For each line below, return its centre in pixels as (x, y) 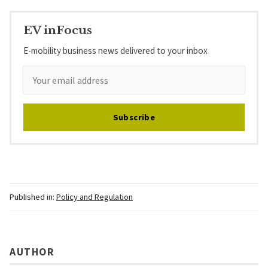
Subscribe (134, 118)
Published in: (32, 197)
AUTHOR (32, 252)
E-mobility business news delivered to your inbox (115, 51)
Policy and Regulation (95, 197)
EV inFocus (58, 30)
